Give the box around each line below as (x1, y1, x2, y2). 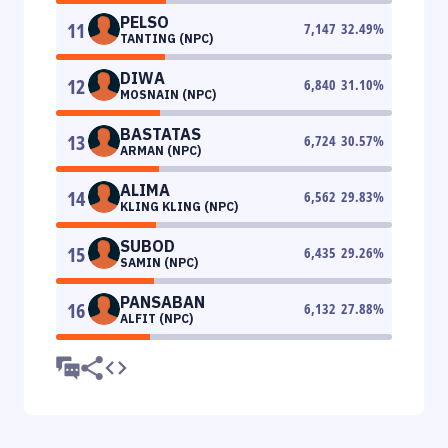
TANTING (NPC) (120, 30, 213, 46)
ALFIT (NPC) (120, 310, 193, 326)
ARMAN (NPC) (120, 142, 201, 158)
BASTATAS (120, 123, 201, 144)
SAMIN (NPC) (120, 254, 198, 270)
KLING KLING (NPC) (120, 198, 238, 214)
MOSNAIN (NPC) (120, 86, 216, 102)
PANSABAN (120, 291, 205, 312)
